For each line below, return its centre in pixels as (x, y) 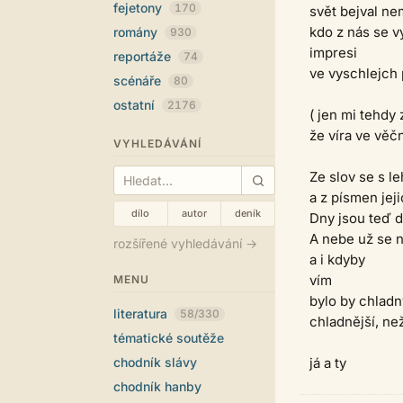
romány (137, 32)
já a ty (328, 363)
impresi (333, 53)
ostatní (136, 105)
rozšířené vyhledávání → (185, 243)
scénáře (139, 81)
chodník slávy (155, 362)
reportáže (144, 56)
